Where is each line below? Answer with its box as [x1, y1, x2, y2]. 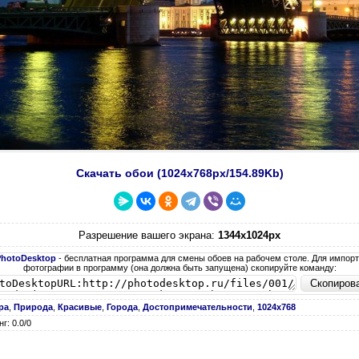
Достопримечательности [143, 301, 252, 312]
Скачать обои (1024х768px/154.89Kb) [75, 167, 284, 179]
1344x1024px [218, 228, 280, 241]
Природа [14, 301, 53, 312]
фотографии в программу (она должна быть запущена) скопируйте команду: [22, 262, 337, 272]
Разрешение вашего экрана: [79, 228, 218, 241]
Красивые [58, 301, 102, 312]
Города [107, 301, 138, 312]
